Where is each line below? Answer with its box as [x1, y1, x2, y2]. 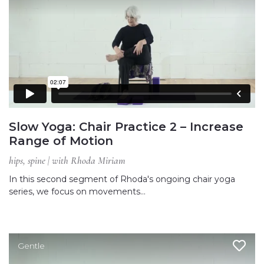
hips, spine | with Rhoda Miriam [9, 154, 126, 167]
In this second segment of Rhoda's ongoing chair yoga [9, 174, 235, 185]
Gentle [18, 240, 45, 252]
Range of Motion [9, 134, 113, 148]
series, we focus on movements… [9, 186, 146, 197]
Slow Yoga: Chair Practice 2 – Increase [9, 120, 243, 134]
